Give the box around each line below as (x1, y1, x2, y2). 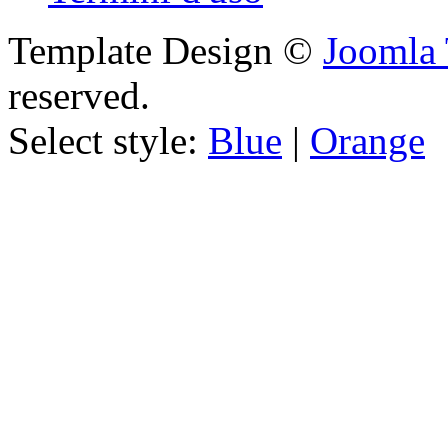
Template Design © (8, 29, 323, 73)
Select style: (8, 119, 208, 163)
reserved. (8, 74, 150, 118)
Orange (310, 119, 425, 163)
